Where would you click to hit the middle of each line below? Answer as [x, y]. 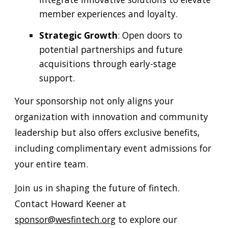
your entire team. [52, 164]
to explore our [147, 219]
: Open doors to [150, 35]
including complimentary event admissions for [113, 148]
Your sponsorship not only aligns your [94, 101]
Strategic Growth [79, 35]
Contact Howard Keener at [71, 203]
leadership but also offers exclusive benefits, [107, 132]
